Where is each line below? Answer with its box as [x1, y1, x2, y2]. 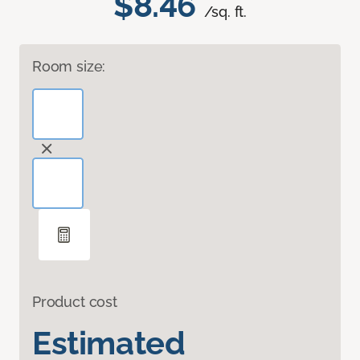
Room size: [32, 58, 106, 76]
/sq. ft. [203, 3, 247, 21]
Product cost [32, 293, 117, 311]
